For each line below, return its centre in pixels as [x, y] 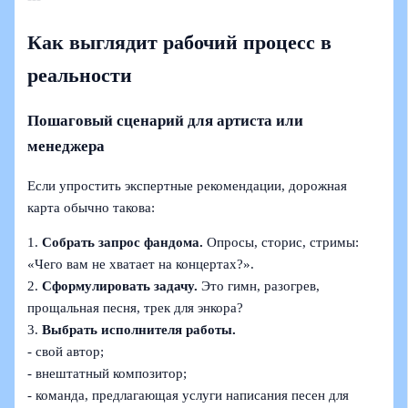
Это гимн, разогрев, [259, 286]
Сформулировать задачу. [120, 286]
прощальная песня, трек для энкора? [136, 308]
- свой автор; [66, 352]
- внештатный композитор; [107, 374]
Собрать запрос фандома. [123, 243]
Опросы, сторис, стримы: [281, 243]
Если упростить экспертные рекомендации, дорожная [188, 185]
